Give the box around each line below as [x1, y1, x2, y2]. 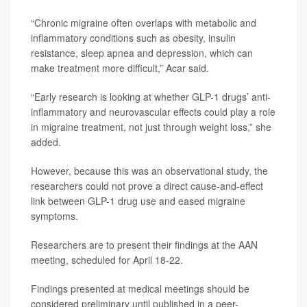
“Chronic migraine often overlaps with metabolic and [31, 16, 256, 29]
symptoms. [31, 209, 78, 223]
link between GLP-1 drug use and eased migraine [31, 194, 245, 208]
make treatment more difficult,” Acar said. [31, 61, 209, 75]
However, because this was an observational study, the [31, 164, 268, 177]
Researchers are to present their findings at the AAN [31, 238, 258, 251]
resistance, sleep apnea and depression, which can [31, 46, 253, 60]
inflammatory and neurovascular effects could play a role [31, 105, 275, 119]
